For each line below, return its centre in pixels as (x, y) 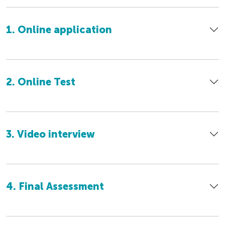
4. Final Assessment (55, 186)
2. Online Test (41, 82)
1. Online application (59, 29)
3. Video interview (50, 134)
